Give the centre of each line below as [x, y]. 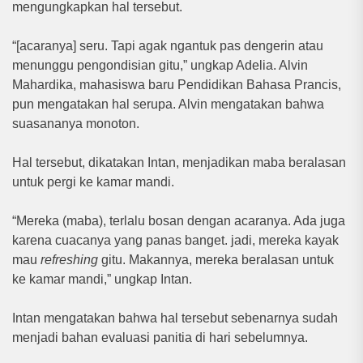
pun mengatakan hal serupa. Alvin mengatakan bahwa [168, 104]
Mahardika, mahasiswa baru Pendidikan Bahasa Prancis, [177, 84]
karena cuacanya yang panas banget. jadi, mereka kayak [175, 240]
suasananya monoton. [76, 123]
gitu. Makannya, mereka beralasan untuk [218, 259]
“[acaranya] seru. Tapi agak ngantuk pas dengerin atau [168, 45]
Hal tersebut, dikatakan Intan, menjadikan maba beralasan [179, 162]
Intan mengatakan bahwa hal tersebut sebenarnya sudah [175, 318]
